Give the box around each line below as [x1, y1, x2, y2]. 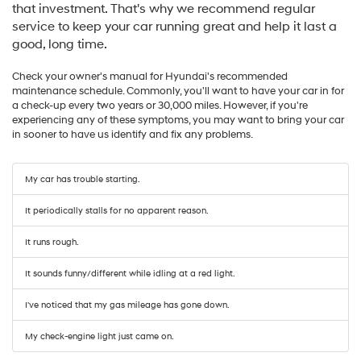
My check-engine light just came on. [25, 330, 174, 342]
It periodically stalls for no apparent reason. [25, 205, 209, 216]
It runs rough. [25, 236, 79, 247]
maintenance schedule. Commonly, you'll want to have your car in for [12, 84, 344, 98]
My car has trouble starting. [25, 173, 140, 185]
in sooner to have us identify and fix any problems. [12, 127, 253, 141]
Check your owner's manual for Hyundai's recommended [12, 69, 288, 83]
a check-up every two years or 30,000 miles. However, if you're [12, 98, 308, 112]
